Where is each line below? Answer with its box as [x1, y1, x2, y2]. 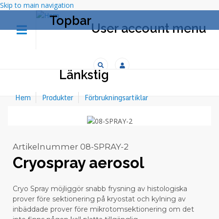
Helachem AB [78, 39, 123, 50]
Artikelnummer [13, 142, 78, 152]
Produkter [42, 91, 73, 103]
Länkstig [59, 67, 109, 82]
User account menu [91, 21, 206, 36]
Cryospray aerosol [13, 154, 144, 172]
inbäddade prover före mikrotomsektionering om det [13, 205, 194, 214]
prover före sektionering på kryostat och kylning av [13, 195, 186, 204]
